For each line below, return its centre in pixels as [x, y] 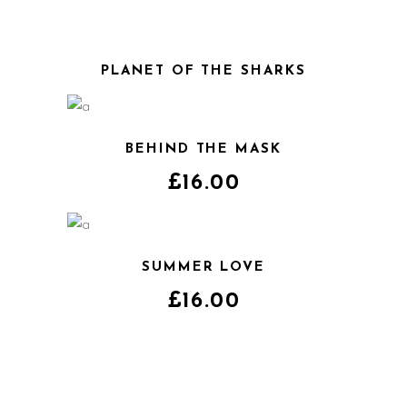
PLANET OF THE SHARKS [203, 71]
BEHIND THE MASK [203, 149]
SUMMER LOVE [203, 268]
